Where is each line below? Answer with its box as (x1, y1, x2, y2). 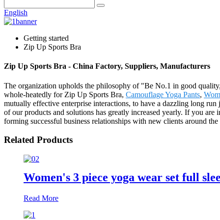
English (4, 8, 27, 17)
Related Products (4, 135, 73, 145)
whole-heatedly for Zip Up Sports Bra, (4, 90, 126, 99)
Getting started (24, 34, 69, 42)
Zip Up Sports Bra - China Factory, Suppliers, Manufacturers (4, 62, 210, 71)
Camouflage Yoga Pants (126, 90, 200, 99)
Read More (24, 193, 58, 202)
